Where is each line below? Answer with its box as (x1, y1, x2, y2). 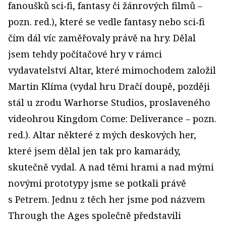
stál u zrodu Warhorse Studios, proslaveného (8, 96, 210, 108)
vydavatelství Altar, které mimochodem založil (8, 64, 216, 76)
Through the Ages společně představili (8, 209, 181, 221)
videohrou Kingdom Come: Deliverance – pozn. (8, 112, 216, 125)
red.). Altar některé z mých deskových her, (8, 129, 196, 141)
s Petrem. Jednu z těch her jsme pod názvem (8, 193, 205, 205)
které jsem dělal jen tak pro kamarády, (8, 145, 181, 157)
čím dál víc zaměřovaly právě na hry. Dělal (8, 32, 196, 44)
